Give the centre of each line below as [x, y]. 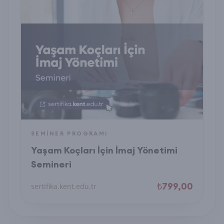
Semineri [51, 164]
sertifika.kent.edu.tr [64, 186]
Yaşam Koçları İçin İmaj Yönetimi [104, 150]
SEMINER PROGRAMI [69, 133]
